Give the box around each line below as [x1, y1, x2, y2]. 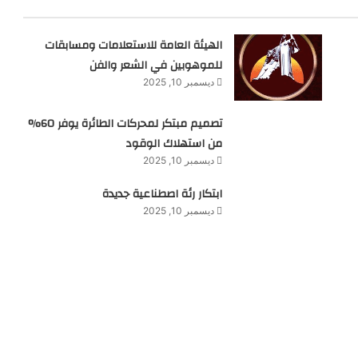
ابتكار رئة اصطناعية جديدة [101, 184, 222, 205]
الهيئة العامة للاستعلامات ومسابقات [44, 34, 222, 56]
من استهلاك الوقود [125, 133, 222, 155]
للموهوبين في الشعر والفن [89, 54, 222, 76]
